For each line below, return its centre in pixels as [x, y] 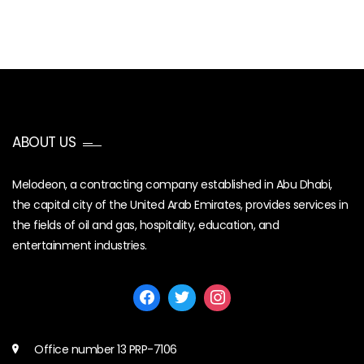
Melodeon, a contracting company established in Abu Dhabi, [172, 184]
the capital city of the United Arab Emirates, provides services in [180, 204]
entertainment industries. [80, 245]
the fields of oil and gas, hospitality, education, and [145, 225]
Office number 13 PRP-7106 [106, 350]
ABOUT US [44, 142]
